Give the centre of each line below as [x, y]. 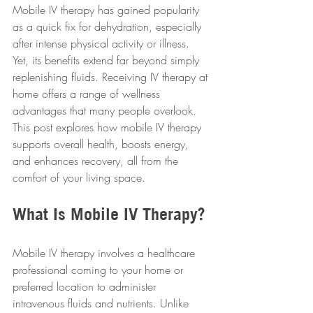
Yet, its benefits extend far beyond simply [108, 60]
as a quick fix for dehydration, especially [109, 27]
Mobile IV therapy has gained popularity [108, 10]
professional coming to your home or [100, 270]
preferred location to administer [86, 287]
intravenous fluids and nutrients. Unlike [102, 304]
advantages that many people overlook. [106, 111]
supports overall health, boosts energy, [102, 144]
